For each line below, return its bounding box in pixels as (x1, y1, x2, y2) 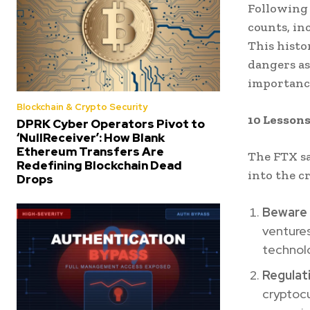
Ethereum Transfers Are (17, 143, 164, 159)
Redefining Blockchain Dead (17, 157, 182, 173)
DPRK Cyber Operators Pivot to (17, 116, 205, 131)
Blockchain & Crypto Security (17, 100, 147, 113)
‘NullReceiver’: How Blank (17, 129, 165, 145)
